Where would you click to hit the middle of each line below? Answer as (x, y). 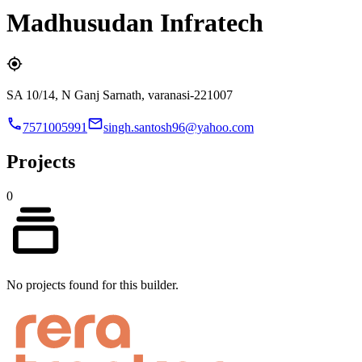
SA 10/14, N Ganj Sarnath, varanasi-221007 (120, 95)
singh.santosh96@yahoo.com (179, 127)
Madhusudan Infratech (135, 23)
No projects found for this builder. (93, 284)
